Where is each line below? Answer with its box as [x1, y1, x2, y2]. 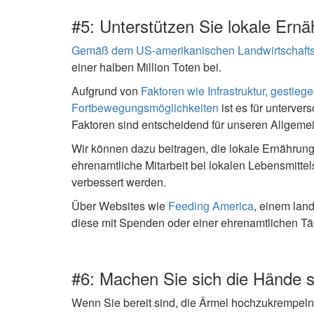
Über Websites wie [71, 197, 168, 214]
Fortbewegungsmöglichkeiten [71, 99, 219, 116]
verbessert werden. [71, 173, 166, 190]
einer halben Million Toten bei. [71, 58, 221, 75]
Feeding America [168, 197, 254, 214]
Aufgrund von [71, 82, 141, 99]
